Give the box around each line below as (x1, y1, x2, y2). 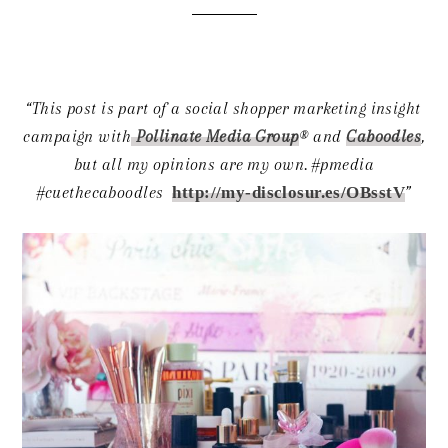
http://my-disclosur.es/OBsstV (172, 182, 405, 202)
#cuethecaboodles (36, 182, 164, 202)
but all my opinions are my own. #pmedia (74, 154, 374, 174)
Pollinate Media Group (135, 126, 299, 146)
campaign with (23, 126, 132, 146)
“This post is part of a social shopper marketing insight (27, 98, 421, 118)
